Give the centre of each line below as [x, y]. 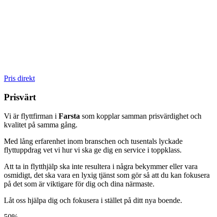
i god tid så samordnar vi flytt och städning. [70, 54]
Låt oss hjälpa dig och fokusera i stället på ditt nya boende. [93, 200]
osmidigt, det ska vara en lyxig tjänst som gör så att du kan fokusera [107, 175]
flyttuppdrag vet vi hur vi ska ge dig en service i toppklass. [93, 150]
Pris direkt [19, 78]
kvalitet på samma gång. [41, 124]
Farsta [69, 116]
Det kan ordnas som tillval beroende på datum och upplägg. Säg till [107, 45]
